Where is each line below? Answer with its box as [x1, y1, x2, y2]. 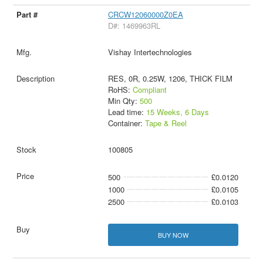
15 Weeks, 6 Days [146, 106, 209, 118]
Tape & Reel [144, 117, 187, 129]
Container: [107, 117, 145, 129]
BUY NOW [157, 230, 188, 240]
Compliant [132, 84, 167, 96]
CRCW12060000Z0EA [107, 9, 183, 21]
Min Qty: [107, 95, 140, 107]
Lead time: [107, 106, 146, 118]
